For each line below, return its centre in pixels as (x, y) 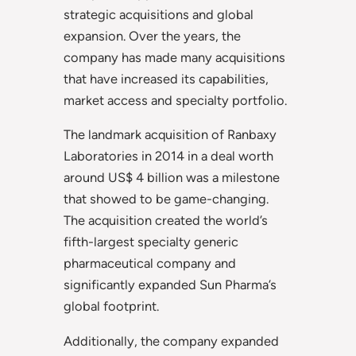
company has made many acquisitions (174, 57)
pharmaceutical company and (150, 263)
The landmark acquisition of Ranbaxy (170, 135)
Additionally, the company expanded (171, 341)
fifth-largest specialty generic (151, 242)
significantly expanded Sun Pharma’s (170, 285)
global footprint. (111, 306)
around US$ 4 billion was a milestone (172, 178)
